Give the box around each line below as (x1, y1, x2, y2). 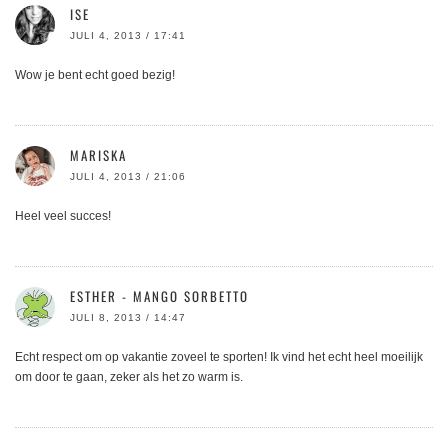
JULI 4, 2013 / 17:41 (70, 30, 186, 42)
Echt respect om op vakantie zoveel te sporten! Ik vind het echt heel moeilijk (15, 350, 423, 365)
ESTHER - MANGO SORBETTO (70, 286, 249, 307)
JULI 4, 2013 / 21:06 (70, 171, 186, 183)
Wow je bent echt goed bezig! (15, 68, 175, 83)
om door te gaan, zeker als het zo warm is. (15, 370, 243, 385)
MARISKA (70, 145, 127, 166)
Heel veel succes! (15, 209, 111, 224)
